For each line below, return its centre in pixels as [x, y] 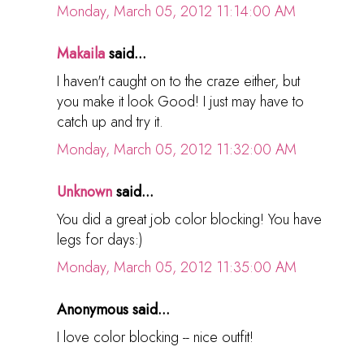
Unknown [84, 191]
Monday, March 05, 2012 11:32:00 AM [177, 149]
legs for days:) [100, 239]
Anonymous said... [113, 309]
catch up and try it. [110, 121]
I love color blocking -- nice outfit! [155, 337]
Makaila [81, 53]
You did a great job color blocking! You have [189, 219]
